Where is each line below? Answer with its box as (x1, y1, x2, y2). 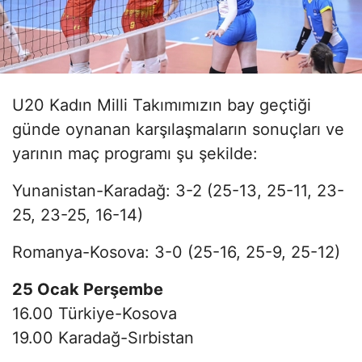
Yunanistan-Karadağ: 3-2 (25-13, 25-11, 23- (12, 180, 344, 200)
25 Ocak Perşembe (12, 279, 163, 299)
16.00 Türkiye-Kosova (12, 303, 177, 323)
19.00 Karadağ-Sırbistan (12, 327, 194, 347)
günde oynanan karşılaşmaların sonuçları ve (12, 119, 344, 139)
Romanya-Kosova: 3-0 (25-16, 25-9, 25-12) (12, 242, 340, 262)
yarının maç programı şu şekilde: (12, 143, 258, 163)
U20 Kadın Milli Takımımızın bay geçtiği (12, 95, 311, 115)
